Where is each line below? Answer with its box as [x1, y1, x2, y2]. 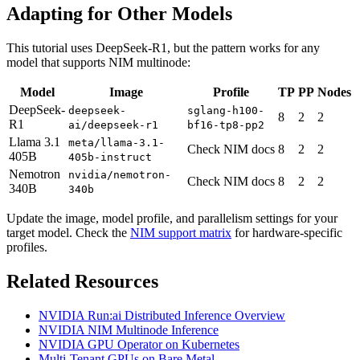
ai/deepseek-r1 [68, 118, 158, 131]
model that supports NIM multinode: [6, 55, 190, 69]
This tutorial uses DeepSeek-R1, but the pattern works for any [6, 40, 320, 55]
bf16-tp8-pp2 [187, 118, 264, 131]
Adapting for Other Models [6, 3, 232, 25]
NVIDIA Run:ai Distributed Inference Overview [39, 308, 285, 322]
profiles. [6, 239, 47, 254]
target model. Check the [6, 225, 130, 239]
